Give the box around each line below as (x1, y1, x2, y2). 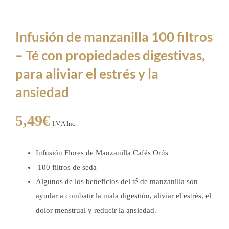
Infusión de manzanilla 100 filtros (15, 28, 213, 45)
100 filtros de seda (36, 163, 97, 171)
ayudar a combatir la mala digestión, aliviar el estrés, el (36, 191, 211, 200)
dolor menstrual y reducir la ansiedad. (36, 205, 156, 214)
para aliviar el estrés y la (15, 65, 158, 82)
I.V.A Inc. (52, 120, 77, 127)
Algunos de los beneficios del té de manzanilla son (36, 177, 198, 186)
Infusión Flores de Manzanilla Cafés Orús (36, 148, 168, 157)
